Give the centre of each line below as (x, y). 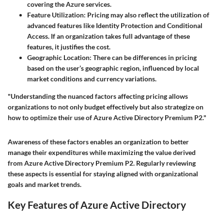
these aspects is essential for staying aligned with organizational (103, 174)
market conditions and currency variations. (92, 79)
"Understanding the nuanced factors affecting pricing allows (98, 96)
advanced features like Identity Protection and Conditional (115, 26)
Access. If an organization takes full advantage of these (108, 36)
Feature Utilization (55, 15)
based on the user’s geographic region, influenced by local (113, 68)
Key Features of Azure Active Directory (97, 205)
